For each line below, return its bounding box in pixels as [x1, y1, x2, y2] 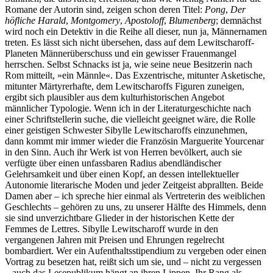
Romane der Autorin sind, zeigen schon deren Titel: [5, 4, 205, 15]
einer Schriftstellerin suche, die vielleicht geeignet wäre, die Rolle [5, 114, 255, 125]
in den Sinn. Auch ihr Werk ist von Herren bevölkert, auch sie [5, 147, 242, 158]
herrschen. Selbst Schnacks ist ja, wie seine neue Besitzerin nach [5, 59, 252, 70]
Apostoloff [125, 15, 164, 26]
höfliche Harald [5, 15, 66, 26]
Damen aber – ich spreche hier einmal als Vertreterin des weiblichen [5, 191, 265, 202]
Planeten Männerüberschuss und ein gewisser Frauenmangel [5, 48, 236, 59]
